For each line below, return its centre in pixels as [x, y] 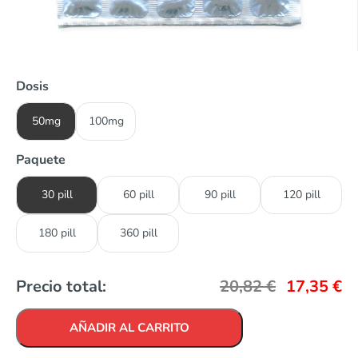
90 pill [220, 195]
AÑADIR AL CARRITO [129, 328]
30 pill [57, 195]
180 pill [57, 233]
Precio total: [61, 287]
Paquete [41, 160]
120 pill [301, 195]
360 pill [138, 233]
